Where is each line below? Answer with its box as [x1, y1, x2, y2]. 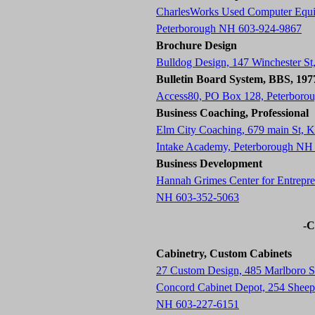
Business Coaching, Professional [156, 107, 309, 119]
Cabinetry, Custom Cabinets [156, 247, 292, 259]
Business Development [156, 157, 262, 169]
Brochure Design [156, 39, 237, 51]
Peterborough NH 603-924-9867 [156, 22, 302, 34]
